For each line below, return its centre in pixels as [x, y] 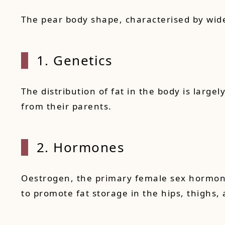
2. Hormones [80, 147]
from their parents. [67, 106]
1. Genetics [74, 60]
